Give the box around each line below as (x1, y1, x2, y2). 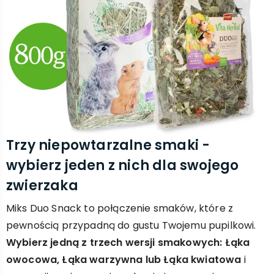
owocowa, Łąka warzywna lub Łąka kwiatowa (6, 253, 242, 267)
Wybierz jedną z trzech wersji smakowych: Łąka (6, 235, 250, 250)
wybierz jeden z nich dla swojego (6, 156, 239, 175)
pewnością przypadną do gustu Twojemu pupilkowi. (6, 218, 256, 232)
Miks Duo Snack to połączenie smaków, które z (6, 201, 234, 215)
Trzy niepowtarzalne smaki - (6, 136, 210, 155)
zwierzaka (6, 176, 78, 195)
